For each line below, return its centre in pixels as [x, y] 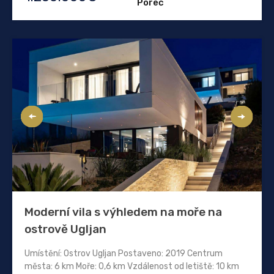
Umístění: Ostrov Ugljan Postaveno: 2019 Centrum [124, 253]
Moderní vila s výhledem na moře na [123, 212]
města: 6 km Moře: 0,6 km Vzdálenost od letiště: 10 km [132, 266]
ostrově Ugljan [65, 229]
